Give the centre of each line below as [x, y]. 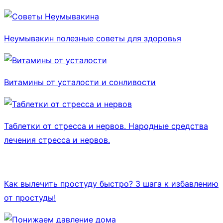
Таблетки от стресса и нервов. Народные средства [106, 126]
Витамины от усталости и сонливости [80, 82]
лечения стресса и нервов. [57, 140]
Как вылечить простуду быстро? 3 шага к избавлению [111, 183]
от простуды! [30, 197]
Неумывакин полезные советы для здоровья [93, 38]
